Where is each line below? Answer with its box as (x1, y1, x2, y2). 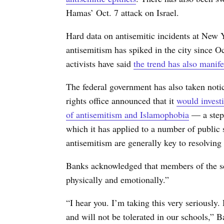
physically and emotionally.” (66, 173, 169, 186)
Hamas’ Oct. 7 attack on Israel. (66, 6, 179, 19)
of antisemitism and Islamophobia (66, 108, 189, 121)
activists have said (66, 57, 133, 70)
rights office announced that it (66, 94, 176, 107)
